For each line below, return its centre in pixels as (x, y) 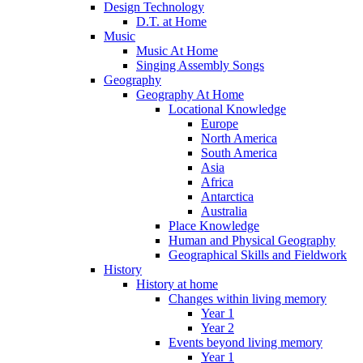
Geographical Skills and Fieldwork (258, 254)
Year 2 (218, 327)
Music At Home (177, 50)
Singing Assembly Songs (200, 65)
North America (239, 138)
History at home (177, 284)
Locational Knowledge (227, 109)
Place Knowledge (214, 225)
